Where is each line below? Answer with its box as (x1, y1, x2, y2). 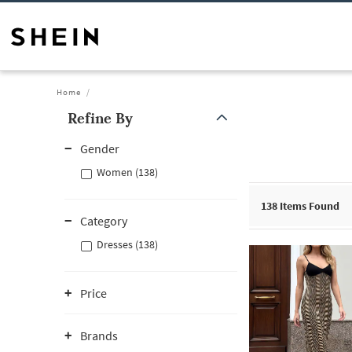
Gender (80, 141, 119, 156)
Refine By (68, 109, 133, 127)
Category (80, 213, 127, 229)
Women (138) (97, 165, 158, 179)
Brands (80, 328, 118, 343)
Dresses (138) (97, 237, 158, 251)
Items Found (277, 199, 339, 213)
